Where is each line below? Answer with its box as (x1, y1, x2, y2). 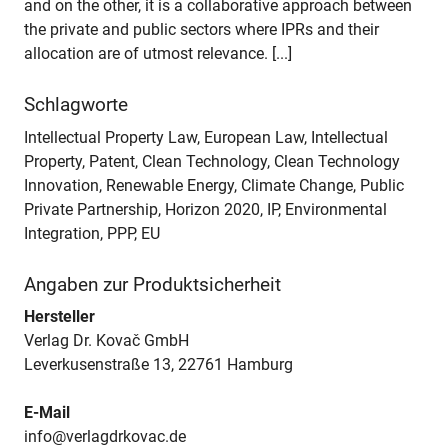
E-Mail (24, 403, 70, 423)
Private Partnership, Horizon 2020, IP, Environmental (24, 199, 387, 219)
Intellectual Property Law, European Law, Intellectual (24, 127, 388, 147)
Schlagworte (24, 94, 128, 117)
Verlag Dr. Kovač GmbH (24, 331, 189, 351)
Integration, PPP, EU (24, 223, 160, 243)
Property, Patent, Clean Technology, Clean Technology (24, 151, 400, 171)
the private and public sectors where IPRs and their (24, 20, 379, 40)
